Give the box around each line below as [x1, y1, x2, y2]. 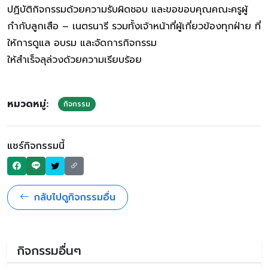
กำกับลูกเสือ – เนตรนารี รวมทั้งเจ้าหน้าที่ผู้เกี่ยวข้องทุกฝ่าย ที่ [7, 19, 261, 33]
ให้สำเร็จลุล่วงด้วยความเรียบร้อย [7, 52, 142, 67]
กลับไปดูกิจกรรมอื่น [34, 190, 115, 205]
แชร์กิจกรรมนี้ [7, 138, 65, 153]
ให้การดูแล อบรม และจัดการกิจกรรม [7, 35, 157, 50]
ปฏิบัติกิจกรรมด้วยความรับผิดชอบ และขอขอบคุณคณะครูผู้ [7, 2, 248, 17]
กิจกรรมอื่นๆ [17, 241, 81, 260]
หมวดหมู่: [7, 96, 48, 111]
